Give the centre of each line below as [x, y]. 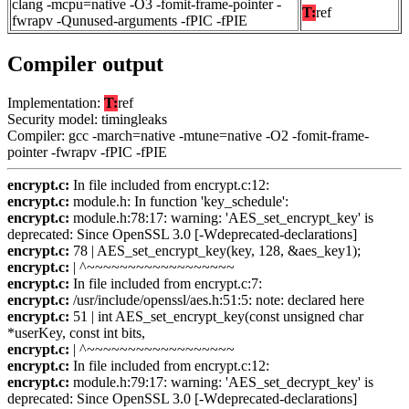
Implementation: [56, 103]
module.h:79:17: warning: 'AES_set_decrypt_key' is [221, 383]
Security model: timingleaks [87, 120]
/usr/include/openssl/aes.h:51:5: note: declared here [217, 300]
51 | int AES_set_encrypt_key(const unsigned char [216, 317]
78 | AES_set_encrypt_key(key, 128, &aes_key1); [215, 251]
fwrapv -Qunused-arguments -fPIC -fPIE [130, 21]
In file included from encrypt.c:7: [166, 284]
